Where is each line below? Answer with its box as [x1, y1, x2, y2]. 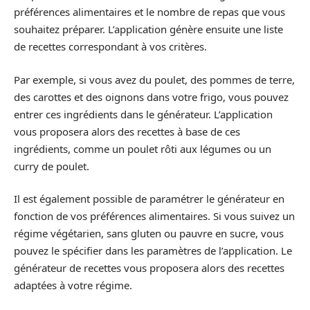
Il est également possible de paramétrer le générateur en [14, 192, 284, 206]
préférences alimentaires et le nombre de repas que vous [14, 5, 285, 19]
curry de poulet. [14, 158, 89, 173]
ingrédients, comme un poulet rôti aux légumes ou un [14, 141, 271, 156]
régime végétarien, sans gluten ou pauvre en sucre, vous [14, 226, 284, 240]
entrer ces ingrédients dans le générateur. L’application [14, 107, 273, 121]
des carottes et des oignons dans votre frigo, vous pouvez [14, 89, 289, 104]
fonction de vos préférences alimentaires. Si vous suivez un [14, 209, 295, 223]
